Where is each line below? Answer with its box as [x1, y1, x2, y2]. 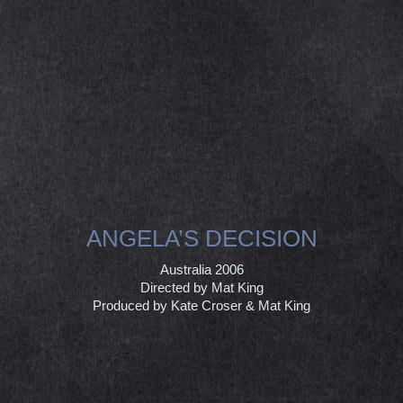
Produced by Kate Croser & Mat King [93, 297, 310, 313]
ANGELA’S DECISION [85, 224, 318, 252]
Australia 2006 [159, 261, 244, 277]
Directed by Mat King [139, 279, 264, 295]
